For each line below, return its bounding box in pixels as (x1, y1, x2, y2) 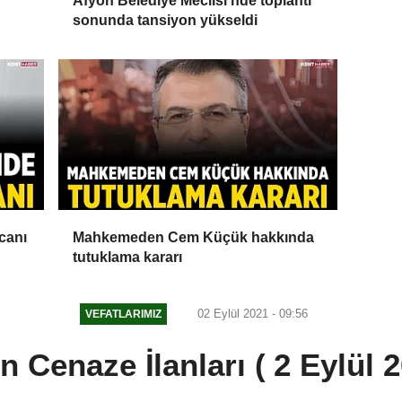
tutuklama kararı (73, 249, 183, 265)
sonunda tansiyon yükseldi (73, 12, 258, 28)
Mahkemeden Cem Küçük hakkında (73, 229, 315, 245)
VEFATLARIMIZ (85, 308, 162, 320)
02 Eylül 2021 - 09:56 (193, 306, 308, 320)
